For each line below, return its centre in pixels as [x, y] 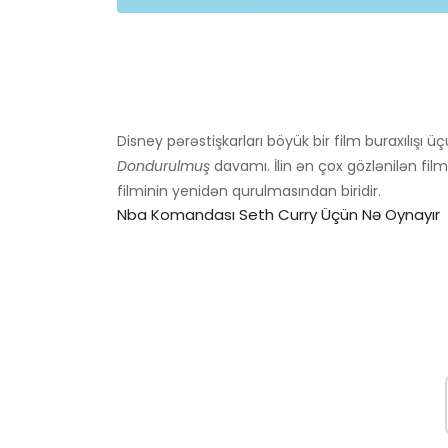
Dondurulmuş [163, 166]
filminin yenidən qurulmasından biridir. [249, 191]
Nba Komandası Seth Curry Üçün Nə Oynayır [278, 215]
